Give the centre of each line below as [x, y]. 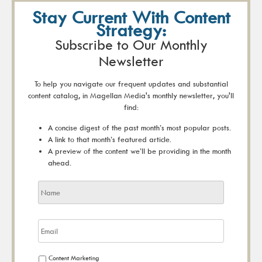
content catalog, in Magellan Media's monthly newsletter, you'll [131, 95]
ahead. [60, 162]
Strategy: [131, 29]
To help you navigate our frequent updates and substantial [131, 83]
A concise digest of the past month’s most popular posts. [139, 127]
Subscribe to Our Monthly [131, 44]
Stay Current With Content [131, 16]
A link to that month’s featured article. [110, 139]
